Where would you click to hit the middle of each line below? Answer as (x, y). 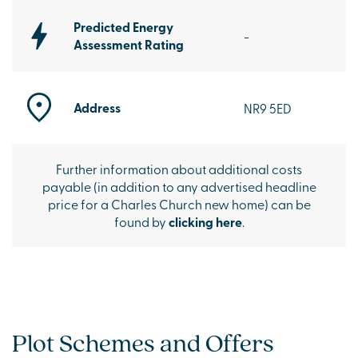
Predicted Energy (123, 26)
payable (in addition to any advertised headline (179, 186)
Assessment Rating (129, 44)
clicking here (205, 221)
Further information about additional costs (179, 168)
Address (97, 107)
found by (141, 221)
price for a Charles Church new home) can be (179, 203)
